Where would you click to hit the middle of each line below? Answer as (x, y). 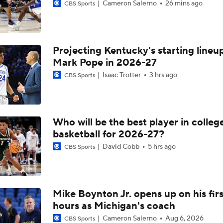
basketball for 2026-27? (108, 134)
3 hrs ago (163, 75)
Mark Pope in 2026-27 (105, 63)
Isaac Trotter (121, 75)
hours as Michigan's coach (114, 206)
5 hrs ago (162, 147)
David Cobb (121, 147)
